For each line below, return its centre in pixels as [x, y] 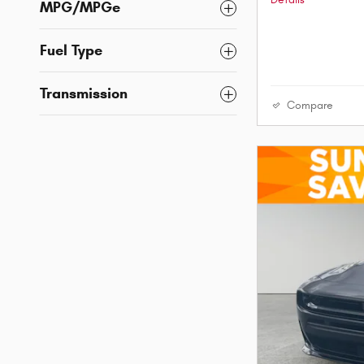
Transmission [84, 94]
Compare [310, 106]
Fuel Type [71, 51]
